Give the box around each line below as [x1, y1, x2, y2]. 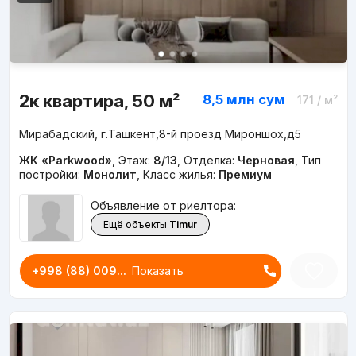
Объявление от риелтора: [90, 199, 236, 213]
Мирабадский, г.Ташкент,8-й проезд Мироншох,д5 [18, 126, 301, 141]
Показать [131, 263, 184, 277]
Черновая [237, 153, 295, 167]
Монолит [83, 167, 137, 181]
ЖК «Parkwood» [18, 153, 112, 167]
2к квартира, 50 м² [18, 90, 180, 111]
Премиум [218, 167, 272, 181]
